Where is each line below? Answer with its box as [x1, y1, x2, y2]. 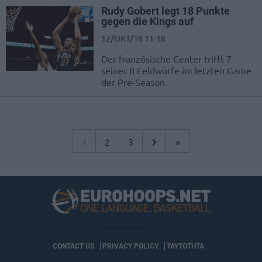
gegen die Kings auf [101, 15, 194, 28]
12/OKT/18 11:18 [101, 33, 166, 44]
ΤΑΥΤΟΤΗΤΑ [166, 242, 204, 251]
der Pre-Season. [101, 76, 167, 88]
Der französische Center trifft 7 [101, 53, 232, 65]
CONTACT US [52, 242, 94, 251]
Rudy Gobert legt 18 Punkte [101, 5, 230, 18]
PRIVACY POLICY [102, 242, 158, 251]
